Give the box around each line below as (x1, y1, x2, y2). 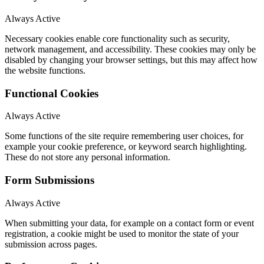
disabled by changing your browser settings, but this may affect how (5, 54, 258, 65)
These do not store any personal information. (5, 152, 170, 163)
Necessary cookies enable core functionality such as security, (5, 33, 230, 44)
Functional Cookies (5, 87, 98, 100)
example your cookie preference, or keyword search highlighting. (5, 141, 247, 152)
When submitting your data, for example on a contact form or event (5, 217, 254, 228)
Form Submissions (5, 174, 94, 187)
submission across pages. (5, 239, 97, 249)
